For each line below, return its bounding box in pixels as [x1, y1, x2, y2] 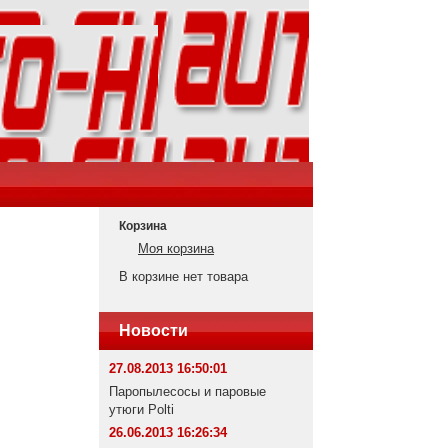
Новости [119, 322, 188, 339]
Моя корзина [138, 241, 214, 256]
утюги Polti [109, 402, 174, 417]
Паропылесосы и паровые [109, 384, 266, 399]
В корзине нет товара [119, 269, 248, 284]
